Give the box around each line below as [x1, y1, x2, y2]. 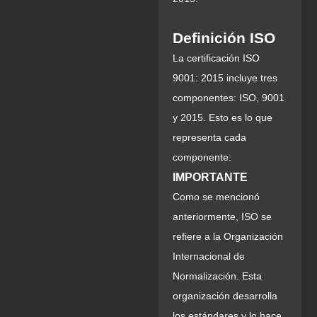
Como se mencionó [173, 190, 260, 202]
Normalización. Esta [173, 270, 262, 282]
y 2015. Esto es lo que [173, 111, 272, 123]
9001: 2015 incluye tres [173, 71, 277, 83]
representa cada [173, 131, 246, 143]
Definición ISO [173, 29, 275, 46]
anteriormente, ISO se [173, 210, 272, 222]
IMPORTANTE [173, 170, 248, 183]
